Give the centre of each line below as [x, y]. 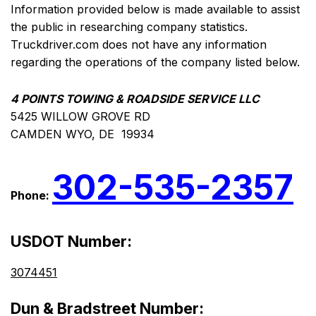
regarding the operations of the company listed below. [155, 62]
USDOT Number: [71, 242]
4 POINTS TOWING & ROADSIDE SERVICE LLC [135, 99]
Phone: [31, 196]
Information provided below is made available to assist [155, 10]
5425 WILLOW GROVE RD [80, 117]
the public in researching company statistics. [129, 27]
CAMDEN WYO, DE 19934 [83, 134]
